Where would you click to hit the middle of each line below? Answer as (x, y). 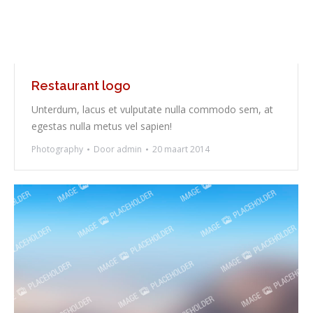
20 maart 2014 (181, 150)
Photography (57, 150)
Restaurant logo (81, 86)
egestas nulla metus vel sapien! (102, 126)
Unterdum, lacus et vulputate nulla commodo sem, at (152, 110)
